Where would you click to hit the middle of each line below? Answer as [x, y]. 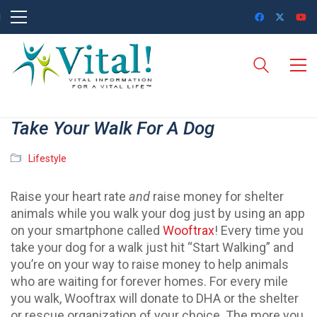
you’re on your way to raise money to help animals [150, 264]
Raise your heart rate [70, 196]
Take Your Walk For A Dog [113, 128]
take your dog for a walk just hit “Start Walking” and [152, 247]
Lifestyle [47, 158]
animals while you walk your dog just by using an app [158, 213]
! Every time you [259, 230]
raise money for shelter [217, 196]
